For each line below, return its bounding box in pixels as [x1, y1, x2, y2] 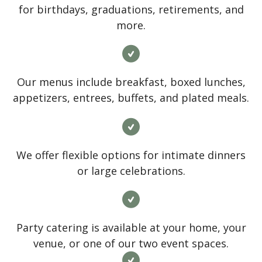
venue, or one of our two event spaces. [33, 236, 229, 250]
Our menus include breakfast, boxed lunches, [16, 75, 246, 89]
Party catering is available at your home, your [16, 220, 246, 235]
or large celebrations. [77, 163, 185, 178]
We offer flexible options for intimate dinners [16, 147, 246, 162]
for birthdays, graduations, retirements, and [18, 2, 244, 17]
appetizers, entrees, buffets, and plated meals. [13, 91, 249, 105]
